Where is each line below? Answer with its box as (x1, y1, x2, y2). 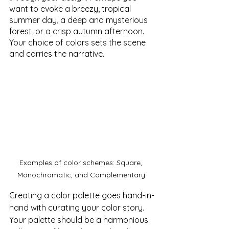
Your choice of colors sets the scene (9, 37, 148, 48)
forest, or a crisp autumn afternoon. (9, 26, 146, 36)
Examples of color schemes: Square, (19, 158, 144, 168)
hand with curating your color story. (9, 202, 146, 213)
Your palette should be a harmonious (9, 215, 150, 225)
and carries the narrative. (9, 48, 104, 59)
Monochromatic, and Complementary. (17, 170, 147, 180)
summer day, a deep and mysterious (9, 14, 150, 25)
